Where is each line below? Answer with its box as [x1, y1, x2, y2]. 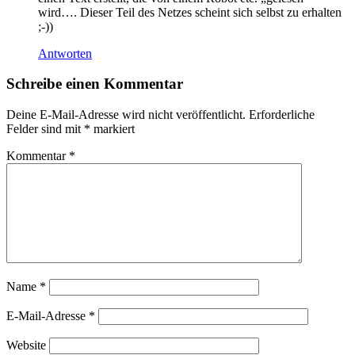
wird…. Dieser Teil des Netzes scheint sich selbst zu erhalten [38, 5, 342, 19]
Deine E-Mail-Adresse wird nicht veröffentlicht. [6, 108, 246, 122]
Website [6, 338, 46, 353]
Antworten [38, 46, 92, 60]
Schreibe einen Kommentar [6, 75, 183, 93]
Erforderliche [249, 108, 315, 122]
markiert [90, 122, 135, 136]
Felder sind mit [6, 122, 84, 136]
